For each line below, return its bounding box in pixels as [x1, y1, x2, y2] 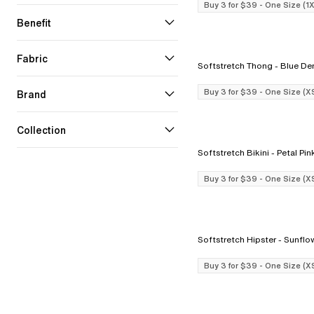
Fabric [17, 50, 48, 66]
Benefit [17, 15, 51, 30]
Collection [17, 122, 66, 137]
